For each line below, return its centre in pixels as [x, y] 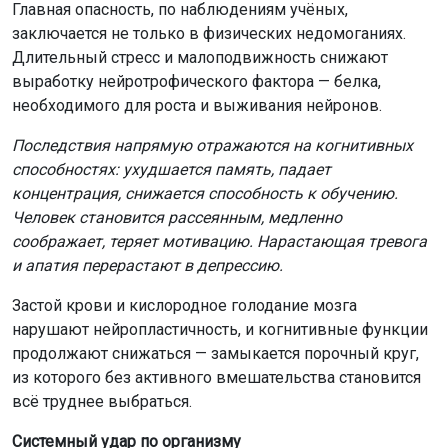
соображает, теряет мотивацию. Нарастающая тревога [219, 241]
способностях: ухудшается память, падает [171, 169]
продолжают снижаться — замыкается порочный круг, [215, 353]
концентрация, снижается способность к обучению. [205, 193]
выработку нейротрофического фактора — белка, [196, 81]
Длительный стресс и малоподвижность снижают [200, 57]
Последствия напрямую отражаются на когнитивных [212, 145]
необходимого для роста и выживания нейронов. [197, 105]
